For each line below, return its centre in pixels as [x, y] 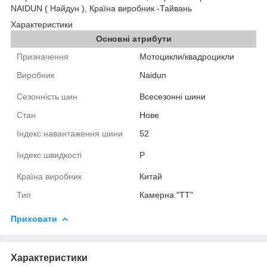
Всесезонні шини [173, 96]
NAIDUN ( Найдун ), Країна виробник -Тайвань [101, 8]
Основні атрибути [133, 38]
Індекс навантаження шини [71, 133]
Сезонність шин [47, 96]
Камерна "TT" [166, 195]
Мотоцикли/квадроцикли [187, 56]
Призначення [43, 56]
